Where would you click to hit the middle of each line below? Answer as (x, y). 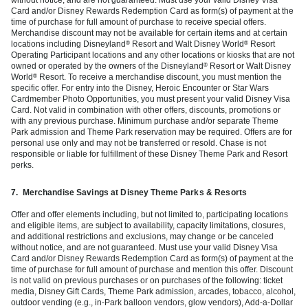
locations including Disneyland (68, 44)
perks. (22, 165)
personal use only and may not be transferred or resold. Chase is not (139, 143)
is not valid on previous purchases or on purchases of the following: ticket (147, 280)
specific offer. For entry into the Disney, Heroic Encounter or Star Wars (140, 88)
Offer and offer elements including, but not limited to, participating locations (150, 214)
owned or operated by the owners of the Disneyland (107, 66)
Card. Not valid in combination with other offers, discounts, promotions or (146, 110)
